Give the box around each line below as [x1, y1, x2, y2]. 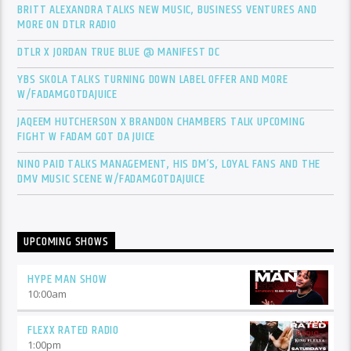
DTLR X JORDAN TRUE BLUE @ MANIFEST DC [17, 42, 221, 62]
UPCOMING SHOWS [24, 232, 109, 252]
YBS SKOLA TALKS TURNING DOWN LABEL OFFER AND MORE [17, 69, 288, 89]
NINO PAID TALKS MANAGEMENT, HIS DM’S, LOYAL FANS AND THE [17, 154, 321, 174]
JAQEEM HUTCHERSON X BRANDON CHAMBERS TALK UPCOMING [17, 111, 306, 132]
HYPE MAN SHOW [27, 270, 107, 290]
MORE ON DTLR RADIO [17, 14, 117, 34]
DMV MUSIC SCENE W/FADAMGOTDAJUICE [17, 168, 205, 189]
